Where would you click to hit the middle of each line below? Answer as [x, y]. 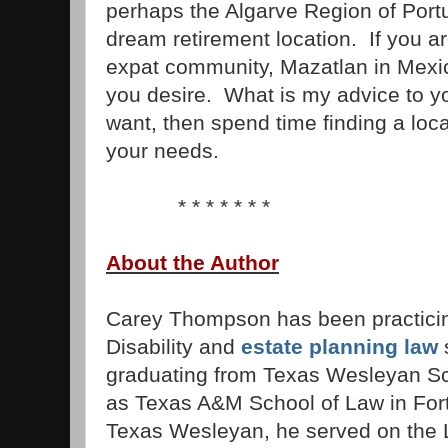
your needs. [162, 151]
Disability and [173, 347]
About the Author [192, 263]
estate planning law [339, 347]
